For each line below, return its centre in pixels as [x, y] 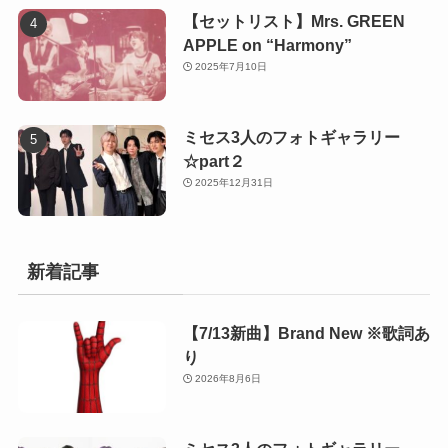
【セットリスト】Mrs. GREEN [293, 20]
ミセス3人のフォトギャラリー [291, 136]
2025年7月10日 [231, 66]
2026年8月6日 [228, 379]
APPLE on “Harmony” [267, 44]
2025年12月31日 [234, 182]
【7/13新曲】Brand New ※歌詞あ [306, 333]
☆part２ [213, 160]
